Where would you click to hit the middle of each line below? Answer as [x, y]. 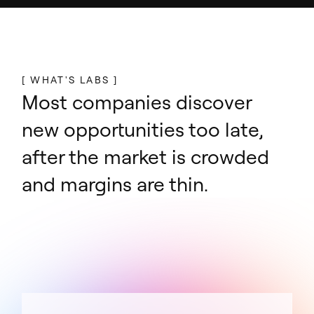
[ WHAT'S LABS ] [70, 80]
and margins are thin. [115, 184]
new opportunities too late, [143, 130]
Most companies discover [137, 102]
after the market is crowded [146, 157]
